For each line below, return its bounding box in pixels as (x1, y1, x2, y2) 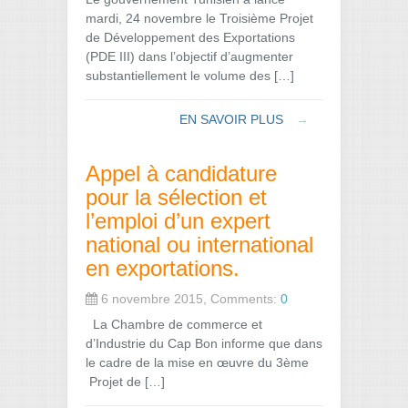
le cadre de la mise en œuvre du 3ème (86, 354, 309, 370)
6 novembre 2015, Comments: (97, 291, 280, 306)
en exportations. (86, 255, 240, 280)
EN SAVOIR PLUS (179, 111, 287, 127)
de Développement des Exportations (86, 29, 295, 45)
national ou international (86, 231, 313, 257)
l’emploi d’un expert (86, 208, 270, 233)
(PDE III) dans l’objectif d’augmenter (86, 48, 293, 64)
